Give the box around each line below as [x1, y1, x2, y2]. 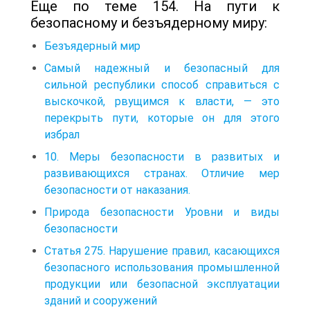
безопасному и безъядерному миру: [30, 14, 267, 31]
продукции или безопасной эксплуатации [44, 277, 280, 291]
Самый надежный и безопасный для [44, 61, 280, 75]
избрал [44, 127, 80, 141]
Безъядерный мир [44, 39, 140, 53]
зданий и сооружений [44, 293, 157, 307]
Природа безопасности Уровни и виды [44, 205, 280, 219]
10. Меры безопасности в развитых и [44, 149, 280, 163]
